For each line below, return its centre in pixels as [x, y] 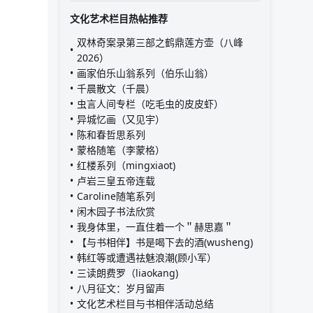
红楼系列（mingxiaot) [126, 166]
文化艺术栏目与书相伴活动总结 [145, 304]
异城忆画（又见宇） [121, 119]
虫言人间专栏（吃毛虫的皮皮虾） [150, 104]
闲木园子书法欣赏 [116, 212]
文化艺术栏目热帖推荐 [119, 19]
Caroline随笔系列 [116, 196]
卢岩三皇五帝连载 [116, 181]
